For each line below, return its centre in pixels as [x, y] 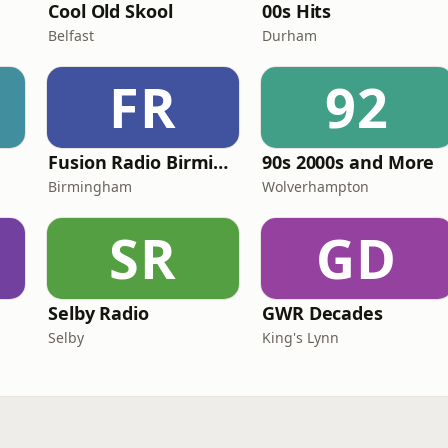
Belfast [71, 35]
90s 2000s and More [348, 162]
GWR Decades [323, 313]
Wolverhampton [315, 186]
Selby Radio [99, 313]
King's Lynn [300, 337]
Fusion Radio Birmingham [221, 162]
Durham [289, 35]
